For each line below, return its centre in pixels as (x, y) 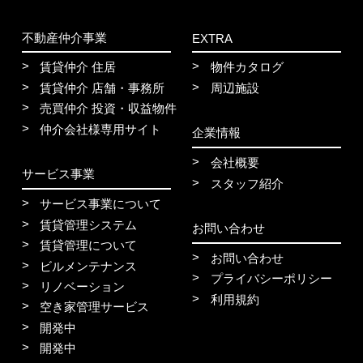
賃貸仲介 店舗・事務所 (102, 88)
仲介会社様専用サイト (101, 129)
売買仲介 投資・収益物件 (109, 109)
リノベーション (83, 286)
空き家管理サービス (95, 307)
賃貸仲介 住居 (78, 67)
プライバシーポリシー (271, 279)
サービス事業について (101, 204)
